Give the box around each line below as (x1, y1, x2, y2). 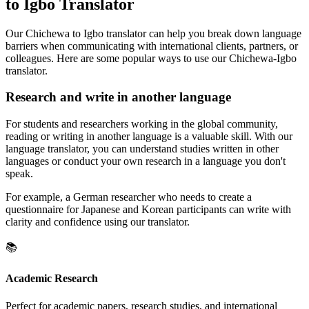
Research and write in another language (6, 90, 231, 105)
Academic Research (6, 272, 98, 285)
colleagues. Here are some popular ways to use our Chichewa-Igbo (6, 52, 297, 64)
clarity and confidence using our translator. (6, 215, 190, 228)
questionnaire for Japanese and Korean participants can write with (6, 203, 291, 215)
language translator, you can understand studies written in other (6, 142, 279, 154)
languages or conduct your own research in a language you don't (6, 154, 286, 167)
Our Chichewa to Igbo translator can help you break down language (6, 27, 301, 39)
